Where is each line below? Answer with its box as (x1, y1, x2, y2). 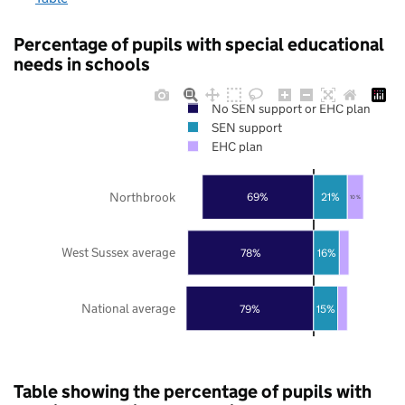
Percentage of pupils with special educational (14, 33, 384, 55)
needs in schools (14, 52, 150, 75)
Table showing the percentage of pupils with (14, 380, 372, 402)
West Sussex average (61, 243, 175, 260)
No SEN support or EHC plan (211, 99, 371, 117)
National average (81, 299, 175, 316)
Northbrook (109, 188, 176, 205)
